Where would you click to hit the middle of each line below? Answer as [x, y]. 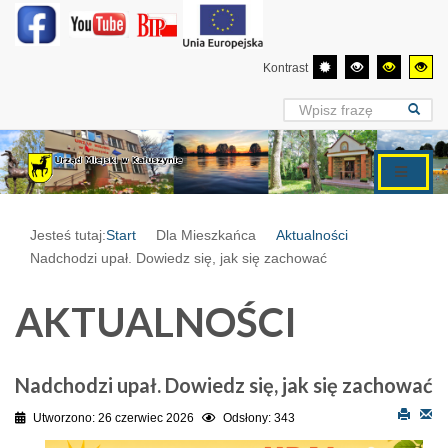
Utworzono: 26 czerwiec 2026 [113, 418]
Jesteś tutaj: [68, 235]
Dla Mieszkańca [206, 235]
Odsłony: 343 [259, 418]
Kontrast [285, 68]
